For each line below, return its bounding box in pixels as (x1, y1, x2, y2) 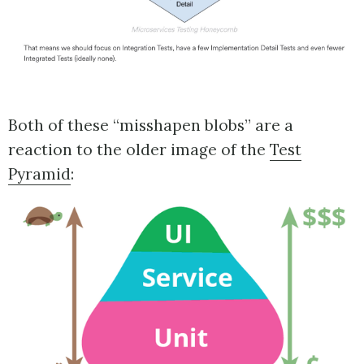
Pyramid (8, 164, 71, 184)
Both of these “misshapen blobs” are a (8, 115, 293, 136)
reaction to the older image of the (8, 140, 270, 160)
